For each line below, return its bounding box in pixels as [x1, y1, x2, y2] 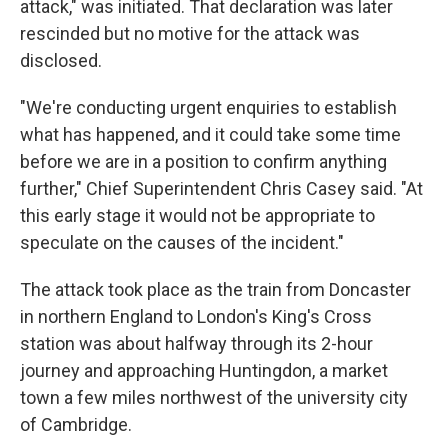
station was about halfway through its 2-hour [20, 333, 373, 354]
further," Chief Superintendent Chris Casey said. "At [20, 178, 423, 199]
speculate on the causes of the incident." [20, 232, 344, 253]
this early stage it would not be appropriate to [20, 205, 375, 226]
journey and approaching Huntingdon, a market [20, 360, 388, 381]
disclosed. [20, 50, 102, 71]
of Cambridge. [20, 414, 132, 435]
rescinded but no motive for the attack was [20, 23, 360, 44]
